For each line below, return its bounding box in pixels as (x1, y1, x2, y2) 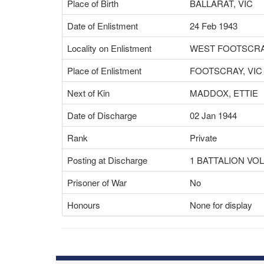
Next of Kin (67, 87, 110, 99)
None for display (190, 199, 252, 211)
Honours (67, 199, 100, 211)
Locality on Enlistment (67, 42, 151, 54)
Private (190, 131, 217, 144)
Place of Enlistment (67, 64, 141, 77)
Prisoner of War (67, 176, 127, 189)
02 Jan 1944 (190, 109, 237, 121)
